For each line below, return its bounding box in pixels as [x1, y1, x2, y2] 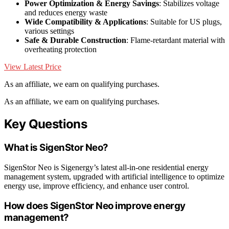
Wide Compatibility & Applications [25, 17, 146, 27]
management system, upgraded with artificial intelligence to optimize [4, 172, 224, 181]
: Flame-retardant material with [126, 36, 225, 45]
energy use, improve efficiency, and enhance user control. [4, 181, 189, 190]
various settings [25, 27, 74, 36]
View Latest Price [4, 62, 61, 72]
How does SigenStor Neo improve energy [4, 200, 186, 212]
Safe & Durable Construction [25, 36, 126, 45]
